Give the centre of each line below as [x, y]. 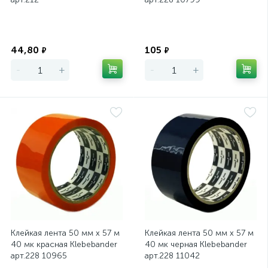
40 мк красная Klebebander [64, 244]
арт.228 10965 [39, 256]
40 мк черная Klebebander [196, 244]
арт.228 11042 [172, 256]
